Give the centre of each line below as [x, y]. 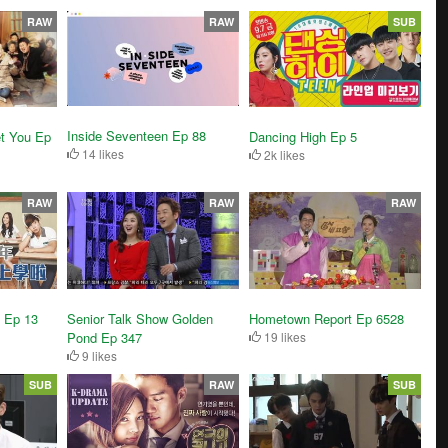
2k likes [282, 155]
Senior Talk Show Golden [140, 318]
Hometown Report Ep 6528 [326, 318]
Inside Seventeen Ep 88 [137, 135]
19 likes [283, 336]
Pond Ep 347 [105, 337]
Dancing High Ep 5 [302, 137]
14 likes [102, 153]
